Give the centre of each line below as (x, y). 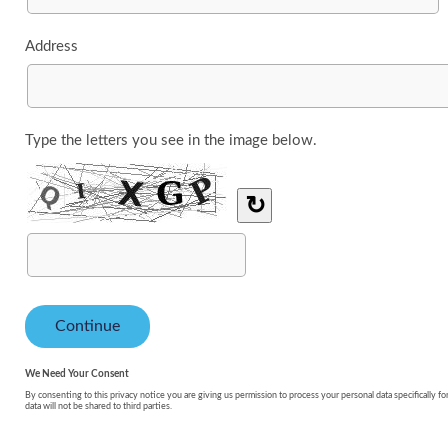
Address (51, 46)
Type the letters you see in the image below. (171, 140)
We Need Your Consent (77, 374)
